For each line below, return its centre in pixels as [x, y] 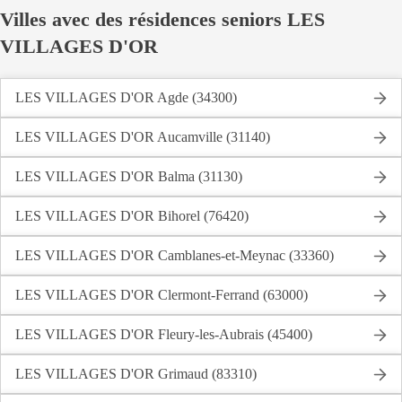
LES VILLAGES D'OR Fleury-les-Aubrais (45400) [164, 334]
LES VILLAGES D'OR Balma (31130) [129, 176]
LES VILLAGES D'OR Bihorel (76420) [132, 216]
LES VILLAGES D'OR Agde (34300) [126, 97]
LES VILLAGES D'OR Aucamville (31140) [143, 137]
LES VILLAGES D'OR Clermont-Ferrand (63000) [162, 295]
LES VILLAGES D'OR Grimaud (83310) [136, 374]
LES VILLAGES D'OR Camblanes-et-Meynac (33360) [175, 255]
